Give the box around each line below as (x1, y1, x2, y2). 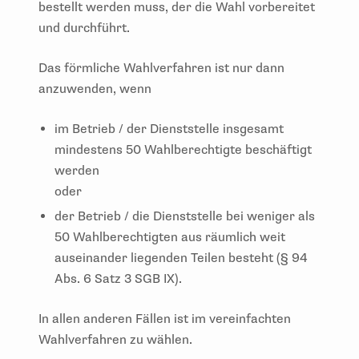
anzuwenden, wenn (38, 80, 151, 97)
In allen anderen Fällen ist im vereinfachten (38, 310, 291, 327)
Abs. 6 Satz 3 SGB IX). (54, 270, 182, 287)
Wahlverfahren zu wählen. (38, 331, 192, 348)
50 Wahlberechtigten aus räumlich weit (54, 228, 285, 245)
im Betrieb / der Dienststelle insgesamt (54, 120, 284, 137)
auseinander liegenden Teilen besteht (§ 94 (54, 249, 308, 266)
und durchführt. (38, 19, 130, 36)
